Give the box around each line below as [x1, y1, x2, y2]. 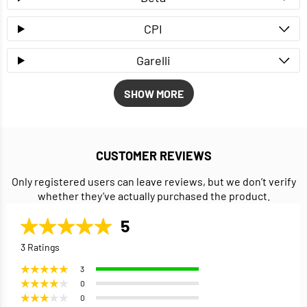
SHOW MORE [123, 86, 184, 100]
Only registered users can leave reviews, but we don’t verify [11, 175, 296, 188]
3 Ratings [21, 241, 60, 254]
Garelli [136, 53, 171, 69]
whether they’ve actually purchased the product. [37, 189, 270, 203]
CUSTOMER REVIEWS [95, 148, 212, 164]
